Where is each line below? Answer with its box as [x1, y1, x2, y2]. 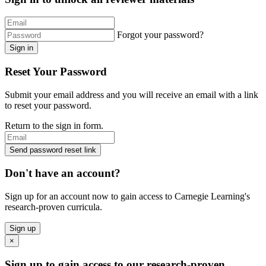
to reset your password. [5, 100, 91, 110]
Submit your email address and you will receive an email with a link [5, 89, 258, 100]
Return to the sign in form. [5, 120, 103, 131]
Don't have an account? [5, 167, 121, 180]
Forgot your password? [117, 30, 204, 40]
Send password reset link [9, 145, 96, 154]
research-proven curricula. [5, 202, 102, 213]
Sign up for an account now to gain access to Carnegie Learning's [5, 191, 250, 202]
